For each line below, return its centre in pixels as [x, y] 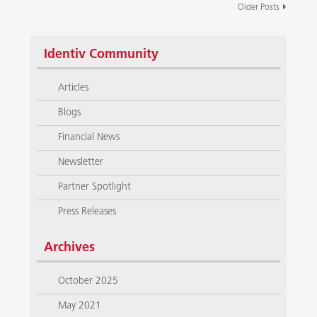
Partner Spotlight [95, 188]
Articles [74, 88]
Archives [70, 248]
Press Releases [87, 212]
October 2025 [88, 282]
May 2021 [80, 306]
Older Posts [258, 8]
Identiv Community [102, 55]
